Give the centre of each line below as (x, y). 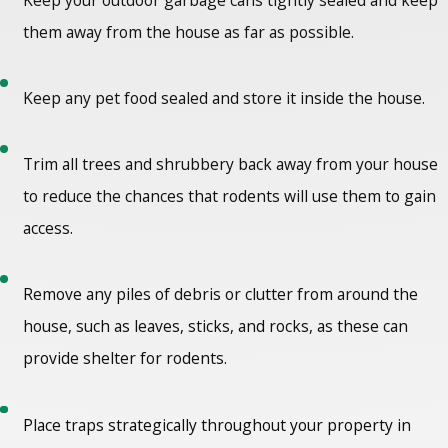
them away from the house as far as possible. (191, 31)
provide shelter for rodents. (127, 358)
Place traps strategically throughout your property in (217, 424)
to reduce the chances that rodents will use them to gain (230, 196)
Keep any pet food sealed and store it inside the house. (224, 97)
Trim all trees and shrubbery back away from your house (231, 164)
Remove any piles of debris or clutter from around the (221, 294)
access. (48, 228)
